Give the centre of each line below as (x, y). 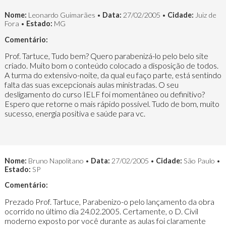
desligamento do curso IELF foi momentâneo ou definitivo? (104, 94)
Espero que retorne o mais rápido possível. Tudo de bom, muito (112, 103)
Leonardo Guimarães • (64, 15)
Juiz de (205, 15)
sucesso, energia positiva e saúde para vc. (75, 113)
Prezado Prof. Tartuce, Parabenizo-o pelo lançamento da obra (109, 201)
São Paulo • (201, 161)
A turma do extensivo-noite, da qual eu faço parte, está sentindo (113, 75)
